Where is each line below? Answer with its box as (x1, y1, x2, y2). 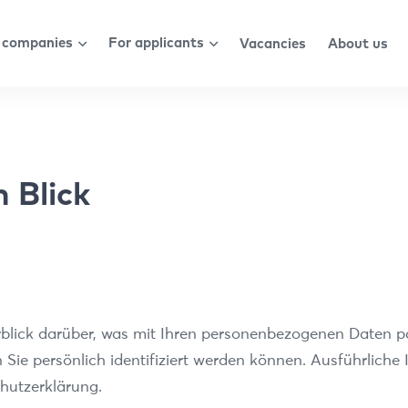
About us (327, 35, 388, 52)
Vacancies (239, 35, 306, 52)
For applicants (107, 34, 204, 52)
